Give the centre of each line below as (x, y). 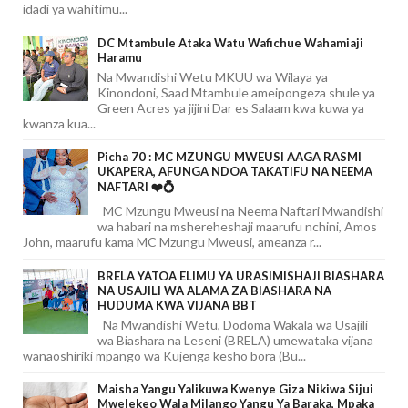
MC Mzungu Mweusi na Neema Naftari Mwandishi (240, 211)
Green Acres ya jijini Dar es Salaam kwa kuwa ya (231, 107)
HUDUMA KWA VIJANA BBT (177, 305)
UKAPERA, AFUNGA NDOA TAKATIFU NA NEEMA (235, 172)
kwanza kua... (59, 123)
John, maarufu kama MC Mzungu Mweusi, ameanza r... (172, 242)
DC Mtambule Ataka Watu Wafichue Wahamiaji (230, 42)
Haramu (120, 57)
